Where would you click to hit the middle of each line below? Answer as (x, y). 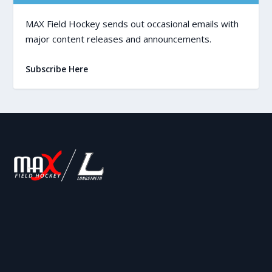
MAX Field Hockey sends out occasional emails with (132, 24)
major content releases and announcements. (119, 39)
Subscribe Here (57, 69)
